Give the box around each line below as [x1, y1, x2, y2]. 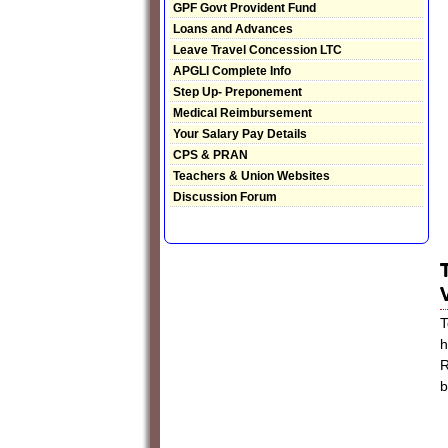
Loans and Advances [173, 22, 293, 37]
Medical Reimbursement [173, 106, 312, 121]
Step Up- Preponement [173, 85, 302, 100]
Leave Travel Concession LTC [173, 43, 342, 58]
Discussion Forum [173, 190, 277, 205]
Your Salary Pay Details [173, 127, 307, 142]
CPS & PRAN [173, 148, 248, 163]
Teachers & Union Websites [173, 169, 330, 184]
